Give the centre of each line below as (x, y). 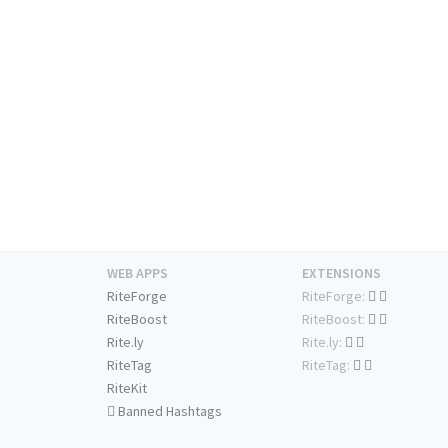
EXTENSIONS (341, 273)
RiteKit (127, 388)
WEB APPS (137, 273)
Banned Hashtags (168, 411)
